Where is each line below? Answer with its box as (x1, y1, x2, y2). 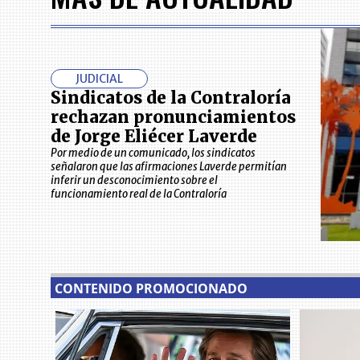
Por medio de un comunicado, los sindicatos (50, 145, 256, 160)
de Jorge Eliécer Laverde (50, 125, 257, 147)
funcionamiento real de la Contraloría (50, 186, 227, 201)
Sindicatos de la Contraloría (50, 87, 291, 108)
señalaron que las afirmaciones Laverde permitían (50, 159, 287, 174)
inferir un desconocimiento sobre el (50, 173, 218, 187)
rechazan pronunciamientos (50, 106, 296, 128)
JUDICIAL (75, 71, 123, 86)
